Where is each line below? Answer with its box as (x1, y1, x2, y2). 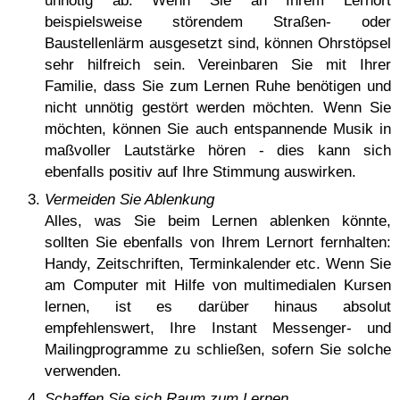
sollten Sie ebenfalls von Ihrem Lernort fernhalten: (45, 233, 391, 251)
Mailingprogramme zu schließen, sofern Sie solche (45, 340, 391, 358)
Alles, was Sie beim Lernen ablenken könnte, (45, 212, 391, 229)
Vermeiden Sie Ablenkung (45, 190, 214, 208)
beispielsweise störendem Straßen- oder (45, 12, 391, 30)
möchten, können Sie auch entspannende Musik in (45, 120, 391, 137)
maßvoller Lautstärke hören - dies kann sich (45, 141, 391, 159)
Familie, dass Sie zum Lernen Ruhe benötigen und (45, 77, 391, 95)
